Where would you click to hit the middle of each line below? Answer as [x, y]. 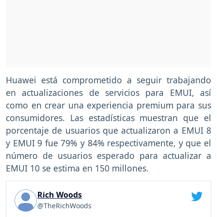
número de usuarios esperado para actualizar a [108, 156]
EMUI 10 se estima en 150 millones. [77, 168]
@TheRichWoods [64, 206]
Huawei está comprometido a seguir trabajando [108, 80]
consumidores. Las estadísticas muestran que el [108, 118]
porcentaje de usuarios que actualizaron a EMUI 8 [108, 131]
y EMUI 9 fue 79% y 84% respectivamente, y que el [108, 143]
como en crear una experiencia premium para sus [108, 105]
